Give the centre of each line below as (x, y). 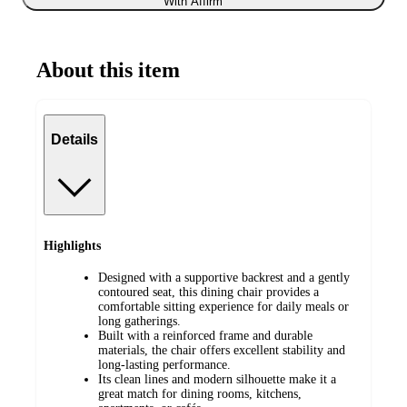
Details (74, 139)
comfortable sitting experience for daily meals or (223, 306)
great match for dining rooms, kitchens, (200, 393)
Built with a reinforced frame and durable (205, 335)
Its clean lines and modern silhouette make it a (217, 379)
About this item (108, 69)
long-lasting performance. (164, 364)
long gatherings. (139, 321)
